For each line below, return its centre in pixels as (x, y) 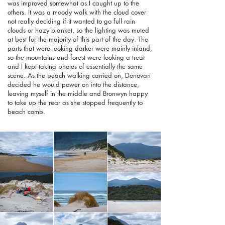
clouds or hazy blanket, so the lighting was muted (78, 30)
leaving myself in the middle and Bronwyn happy (78, 94)
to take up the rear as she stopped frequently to (75, 103)
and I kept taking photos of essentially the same (75, 67)
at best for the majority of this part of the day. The (78, 39)
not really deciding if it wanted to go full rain (71, 21)
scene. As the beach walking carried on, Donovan (79, 76)
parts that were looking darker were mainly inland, (80, 48)
